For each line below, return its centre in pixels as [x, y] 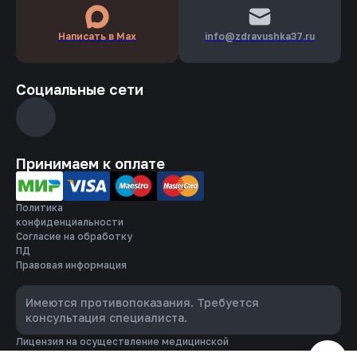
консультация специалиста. [106, 318]
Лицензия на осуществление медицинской [122, 342]
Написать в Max [97, 37]
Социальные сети [80, 90]
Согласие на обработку [74, 237]
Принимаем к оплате [90, 164]
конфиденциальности [70, 222]
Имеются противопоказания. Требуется [142, 303]
